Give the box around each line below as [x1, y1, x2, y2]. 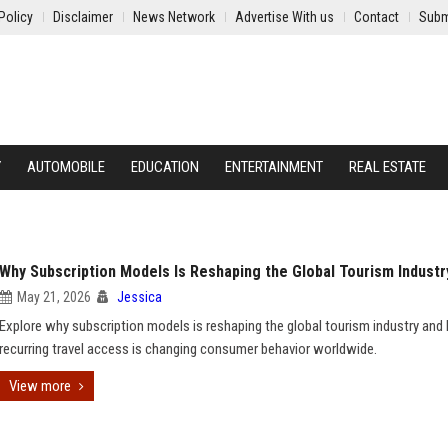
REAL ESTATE [349, 158, 426, 176]
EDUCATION [131, 158, 199, 176]
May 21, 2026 [17, 289, 91, 305]
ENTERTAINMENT [225, 158, 323, 176]
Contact [354, 9, 399, 25]
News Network [133, 9, 215, 25]
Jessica [117, 289, 162, 305]
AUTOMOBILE [27, 158, 105, 176]
